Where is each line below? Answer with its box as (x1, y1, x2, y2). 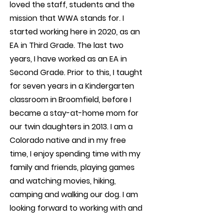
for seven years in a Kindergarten (10, 80, 134, 92)
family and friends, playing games (10, 162, 135, 173)
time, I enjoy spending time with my (10, 148, 140, 159)
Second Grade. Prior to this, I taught (10, 67, 142, 78)
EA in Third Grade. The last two (10, 40, 124, 51)
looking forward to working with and (10, 202, 142, 214)
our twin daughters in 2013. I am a (10, 121, 133, 132)
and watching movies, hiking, (10, 175, 116, 186)
